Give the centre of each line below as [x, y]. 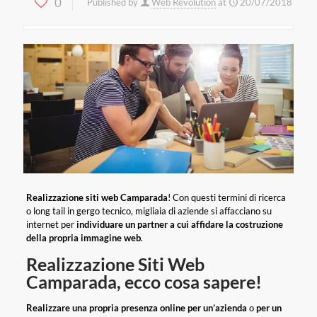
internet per [51, 225]
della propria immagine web [83, 238]
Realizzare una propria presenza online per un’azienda [137, 308]
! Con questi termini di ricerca [226, 198]
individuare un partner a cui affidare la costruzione [179, 225]
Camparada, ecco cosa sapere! [144, 282]
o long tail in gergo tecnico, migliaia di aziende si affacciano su [149, 211]
